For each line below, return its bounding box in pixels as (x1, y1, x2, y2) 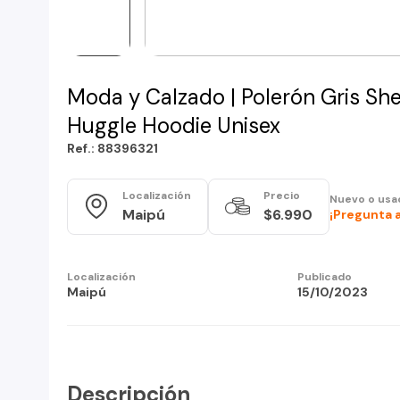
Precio (263, 188, 300, 204)
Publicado (296, 269, 352, 284)
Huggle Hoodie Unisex (67, 112, 280, 139)
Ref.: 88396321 (67, 140, 158, 156)
